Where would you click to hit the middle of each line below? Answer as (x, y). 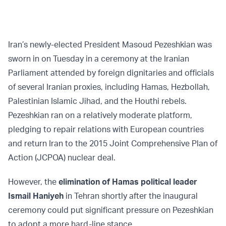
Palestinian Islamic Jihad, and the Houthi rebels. (98, 101)
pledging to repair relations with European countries (106, 129)
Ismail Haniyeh (36, 196)
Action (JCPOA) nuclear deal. (62, 158)
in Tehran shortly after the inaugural (131, 196)
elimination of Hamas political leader (128, 182)
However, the (33, 182)
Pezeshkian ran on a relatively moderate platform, (100, 115)
